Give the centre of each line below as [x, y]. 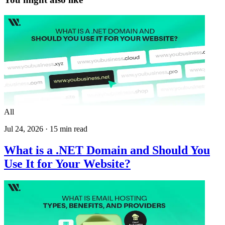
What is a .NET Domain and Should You [107, 150]
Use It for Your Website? [67, 163]
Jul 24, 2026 [24, 129]
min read [73, 129]
